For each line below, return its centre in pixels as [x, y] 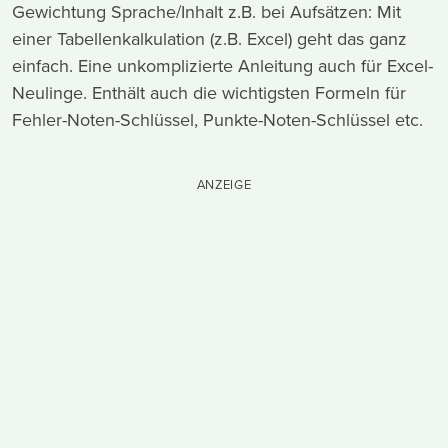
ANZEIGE [224, 183]
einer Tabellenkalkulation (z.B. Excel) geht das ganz [209, 38]
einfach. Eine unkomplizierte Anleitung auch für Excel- [222, 65]
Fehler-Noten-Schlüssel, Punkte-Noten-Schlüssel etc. [217, 119]
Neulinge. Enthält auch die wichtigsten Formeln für [209, 92]
